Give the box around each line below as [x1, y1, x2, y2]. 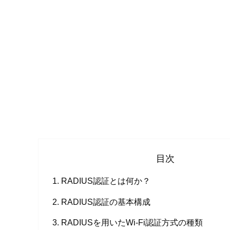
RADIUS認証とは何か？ [61, 176, 151, 186]
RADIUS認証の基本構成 [61, 197, 151, 206]
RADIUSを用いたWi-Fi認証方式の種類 [61, 217, 203, 227]
